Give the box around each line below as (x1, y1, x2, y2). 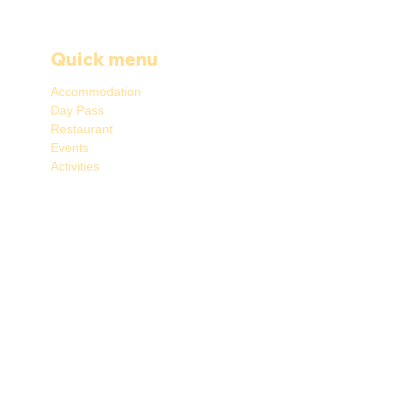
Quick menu (51, 47, 158, 70)
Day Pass (51, 102, 104, 117)
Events (51, 139, 89, 155)
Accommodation (51, 84, 141, 99)
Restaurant (51, 121, 113, 136)
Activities (51, 158, 99, 173)
